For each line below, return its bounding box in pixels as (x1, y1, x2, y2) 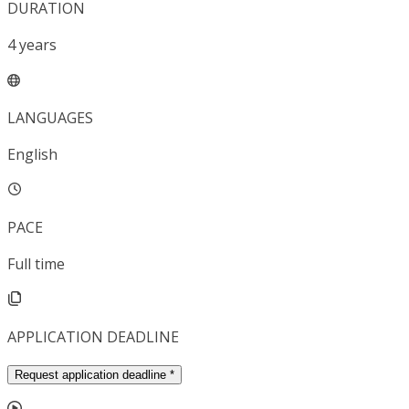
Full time (7, 254, 65, 275)
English (7, 144, 58, 165)
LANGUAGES (7, 108, 93, 129)
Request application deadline (15, 368, 166, 383)
